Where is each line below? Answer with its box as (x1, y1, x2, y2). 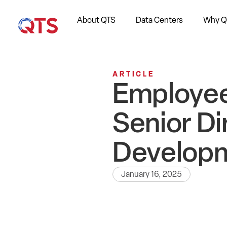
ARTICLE (112, 70, 155, 78)
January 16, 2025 (121, 169, 182, 179)
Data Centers (136, 15, 183, 25)
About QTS (77, 15, 116, 25)
